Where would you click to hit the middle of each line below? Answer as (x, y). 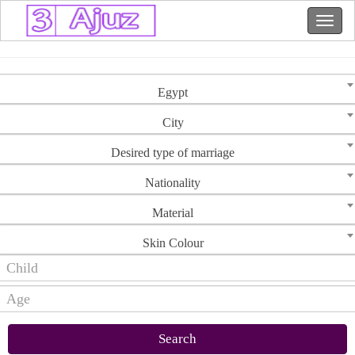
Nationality (173, 183)
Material (173, 213)
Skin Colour (173, 243)
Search (177, 339)
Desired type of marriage (173, 153)
